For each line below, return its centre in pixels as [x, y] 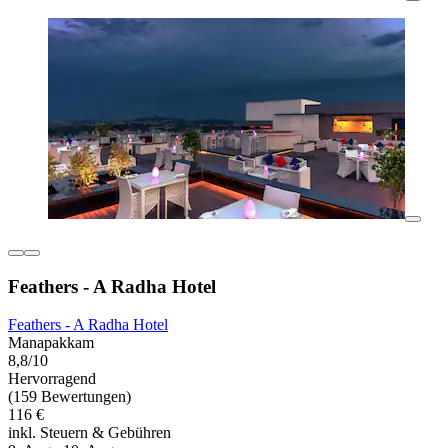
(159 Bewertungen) [69, 397]
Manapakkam [51, 343]
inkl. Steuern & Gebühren [89, 433]
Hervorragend [52, 379]
